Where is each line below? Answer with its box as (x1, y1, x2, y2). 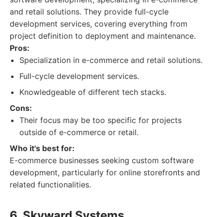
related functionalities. (10, 180, 91, 189)
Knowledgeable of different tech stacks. (19, 87, 166, 97)
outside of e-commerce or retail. (19, 127, 139, 137)
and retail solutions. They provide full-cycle (10, 7, 169, 16)
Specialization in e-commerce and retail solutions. (19, 55, 202, 65)
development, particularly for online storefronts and (10, 168, 200, 177)
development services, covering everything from (10, 19, 187, 29)
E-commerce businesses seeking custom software (10, 155, 194, 165)
